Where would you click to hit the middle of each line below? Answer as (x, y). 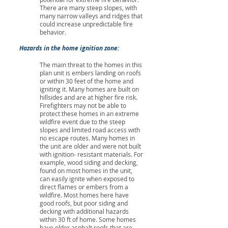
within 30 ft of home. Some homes (88, 219)
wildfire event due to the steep (82, 122)
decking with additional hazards (84, 211)
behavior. (53, 32)
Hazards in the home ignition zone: (70, 48)
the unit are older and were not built (90, 146)
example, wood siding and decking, (89, 162)
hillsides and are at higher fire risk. (89, 97)
